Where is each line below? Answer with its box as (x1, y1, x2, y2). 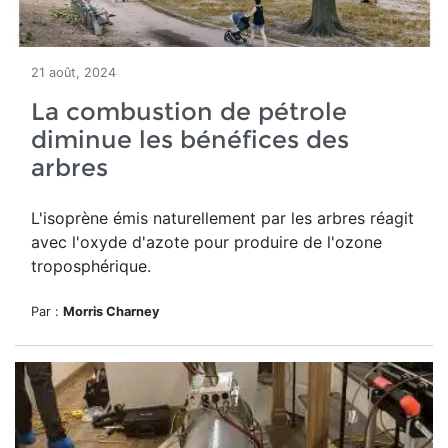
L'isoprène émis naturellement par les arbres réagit (31, 208, 414, 228)
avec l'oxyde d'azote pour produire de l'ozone (31, 232, 382, 252)
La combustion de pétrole (31, 97, 347, 126)
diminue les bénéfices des (31, 125, 349, 154)
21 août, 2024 (31, 65, 116, 80)
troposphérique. (31, 256, 151, 276)
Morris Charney (63, 304, 160, 319)
